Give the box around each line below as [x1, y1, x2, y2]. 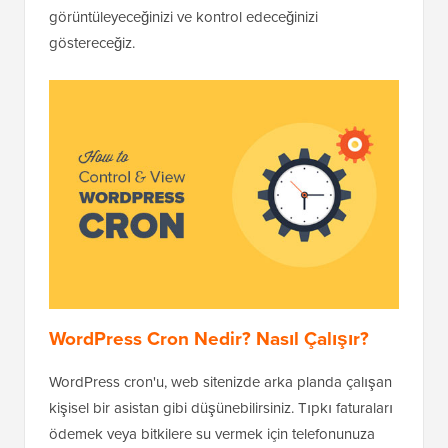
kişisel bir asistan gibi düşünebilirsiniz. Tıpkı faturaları [49, 396, 393, 419]
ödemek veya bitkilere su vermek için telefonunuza [49, 422, 375, 445]
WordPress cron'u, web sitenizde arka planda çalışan [49, 370, 392, 393]
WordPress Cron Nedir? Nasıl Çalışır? [49, 323, 369, 353]
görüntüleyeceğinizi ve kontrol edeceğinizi [49, 6, 318, 29]
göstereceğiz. [49, 32, 135, 55]
